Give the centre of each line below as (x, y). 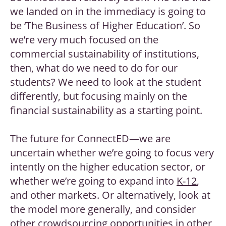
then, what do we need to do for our (94, 68)
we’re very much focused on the (84, 40)
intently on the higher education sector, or (108, 167)
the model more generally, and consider (103, 209)
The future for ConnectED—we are (90, 139)
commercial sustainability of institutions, (105, 54)
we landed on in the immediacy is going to (108, 12)
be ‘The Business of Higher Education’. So (105, 26)
